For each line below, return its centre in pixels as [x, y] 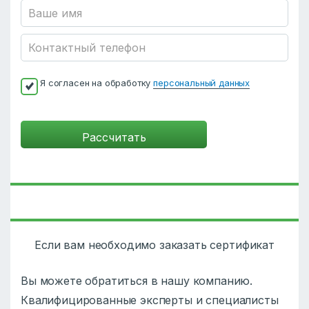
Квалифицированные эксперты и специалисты [150, 300]
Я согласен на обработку [97, 83]
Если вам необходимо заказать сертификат [154, 245]
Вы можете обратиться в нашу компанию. [137, 281]
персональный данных [202, 83]
